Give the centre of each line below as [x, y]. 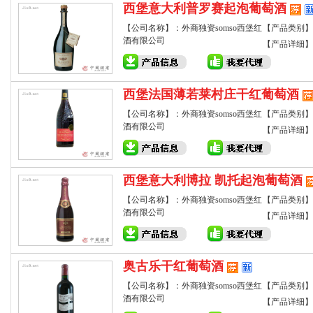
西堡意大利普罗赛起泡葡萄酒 [205, 8]
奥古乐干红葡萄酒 [173, 266]
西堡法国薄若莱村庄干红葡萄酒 [211, 94]
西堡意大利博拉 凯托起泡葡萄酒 [213, 180]
